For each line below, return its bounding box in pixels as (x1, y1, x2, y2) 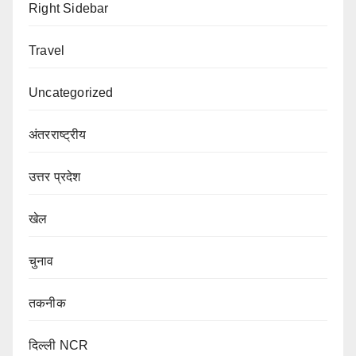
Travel (29, 43, 65, 57)
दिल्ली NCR (29, 338, 89, 352)
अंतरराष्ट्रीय (29, 127, 87, 141)
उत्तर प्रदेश (29, 169, 81, 184)
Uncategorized (29, 85, 114, 99)
